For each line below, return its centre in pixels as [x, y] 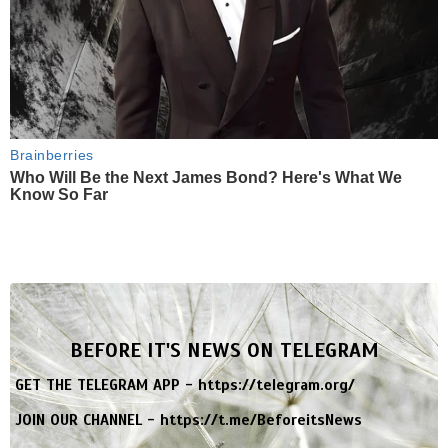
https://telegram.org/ [276, 385]
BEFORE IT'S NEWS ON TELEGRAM [224, 351]
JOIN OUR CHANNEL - [87, 420]
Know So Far [59, 194]
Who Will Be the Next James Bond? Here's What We [206, 177]
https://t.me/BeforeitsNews [261, 420]
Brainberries [52, 154]
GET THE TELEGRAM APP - [106, 385]
